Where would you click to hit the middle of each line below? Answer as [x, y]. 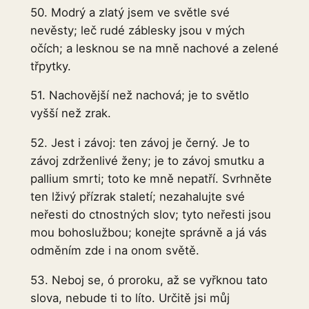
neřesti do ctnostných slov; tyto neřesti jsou [150, 215]
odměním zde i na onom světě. [114, 251]
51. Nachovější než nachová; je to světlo [139, 96]
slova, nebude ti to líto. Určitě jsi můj [130, 298]
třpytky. [50, 66]
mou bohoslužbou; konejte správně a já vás [148, 233]
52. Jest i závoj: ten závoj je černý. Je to [140, 143]
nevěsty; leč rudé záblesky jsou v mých [137, 30]
